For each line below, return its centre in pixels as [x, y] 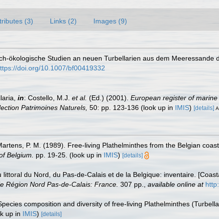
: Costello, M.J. [48, 98]
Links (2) [63, 21]
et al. [79, 98]
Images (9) [110, 21]
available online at [175, 184]
